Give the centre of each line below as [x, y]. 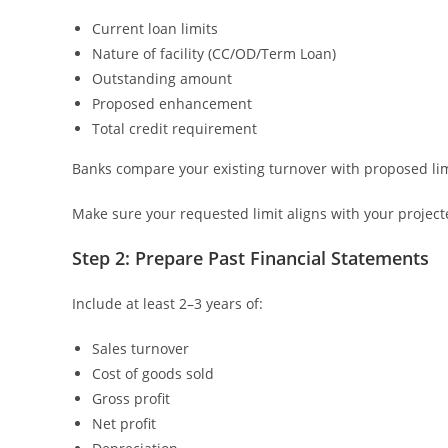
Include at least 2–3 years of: [167, 303]
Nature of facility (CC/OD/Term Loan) [214, 53]
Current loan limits [155, 28]
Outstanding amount [162, 78]
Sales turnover [140, 348]
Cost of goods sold [153, 373]
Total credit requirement [174, 128]
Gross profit [131, 398]
